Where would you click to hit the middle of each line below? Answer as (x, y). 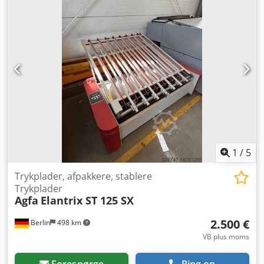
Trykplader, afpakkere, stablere (83, 176)
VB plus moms (226, 236)
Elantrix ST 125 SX (87, 200)
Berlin (39, 222)
